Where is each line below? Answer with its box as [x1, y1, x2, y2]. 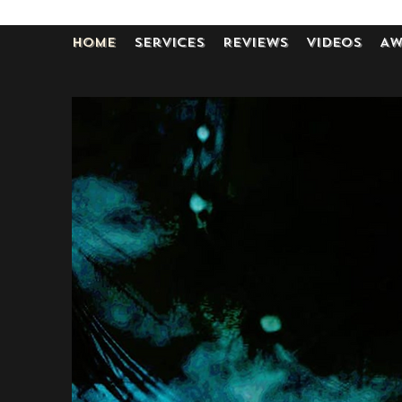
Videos [306, 34, 362, 51]
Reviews [223, 34, 288, 51]
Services [134, 34, 205, 51]
